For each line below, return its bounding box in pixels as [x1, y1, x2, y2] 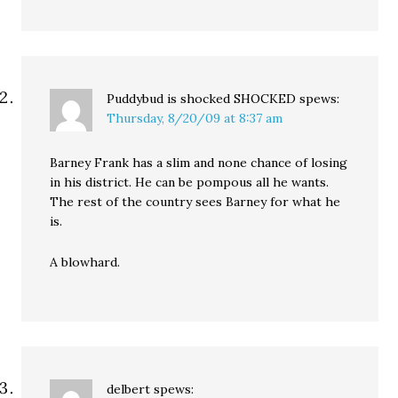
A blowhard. [50, 254, 121, 270]
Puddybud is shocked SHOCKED [107, 91, 297, 107]
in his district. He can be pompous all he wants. [50, 174, 330, 190]
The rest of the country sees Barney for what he [50, 194, 341, 210]
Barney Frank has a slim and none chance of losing [50, 155, 348, 171]
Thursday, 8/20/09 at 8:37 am [107, 110, 283, 126]
